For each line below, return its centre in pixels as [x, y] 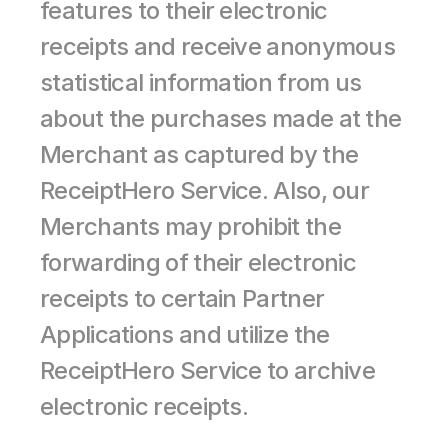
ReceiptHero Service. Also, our [204, 190]
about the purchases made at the [221, 118]
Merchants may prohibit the [190, 226]
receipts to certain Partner [182, 298]
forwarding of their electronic [198, 262]
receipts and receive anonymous [217, 46]
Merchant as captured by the [199, 154]
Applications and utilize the [185, 334]
